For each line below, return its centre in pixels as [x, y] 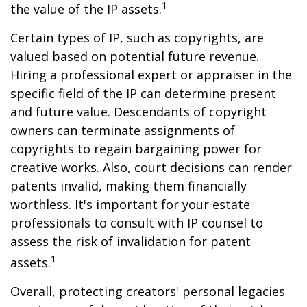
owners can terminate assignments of [123, 130]
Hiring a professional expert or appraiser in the [151, 75]
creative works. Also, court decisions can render [151, 167]
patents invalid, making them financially [128, 186]
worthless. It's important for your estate [130, 204]
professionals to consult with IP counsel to [137, 223]
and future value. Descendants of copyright [138, 112]
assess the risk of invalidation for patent [131, 241]
